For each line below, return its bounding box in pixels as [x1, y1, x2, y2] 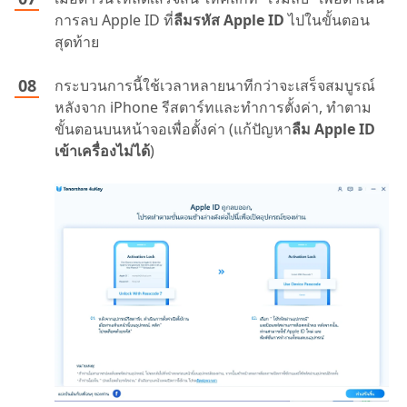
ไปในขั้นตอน [284, 9, 370, 30]
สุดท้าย [55, 31, 99, 52]
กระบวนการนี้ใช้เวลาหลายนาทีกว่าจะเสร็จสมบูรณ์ [55, 74, 375, 95]
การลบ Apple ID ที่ [55, 9, 174, 30]
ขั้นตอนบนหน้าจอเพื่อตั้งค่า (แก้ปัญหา [55, 118, 292, 139]
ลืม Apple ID [292, 118, 375, 139]
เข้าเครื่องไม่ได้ [55, 140, 150, 161]
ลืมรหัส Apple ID [174, 9, 284, 30]
